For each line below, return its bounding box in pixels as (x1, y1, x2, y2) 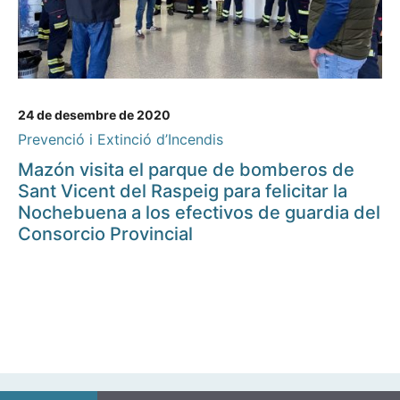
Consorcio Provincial (18, 223, 193, 246)
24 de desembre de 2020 (18, 107, 171, 123)
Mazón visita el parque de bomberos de (18, 159, 354, 181)
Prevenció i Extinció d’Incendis (18, 130, 223, 149)
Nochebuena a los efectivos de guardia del (18, 202, 380, 224)
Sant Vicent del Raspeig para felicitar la (18, 180, 347, 203)
